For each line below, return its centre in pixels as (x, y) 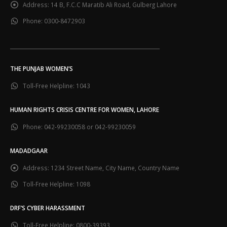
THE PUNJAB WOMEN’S (42, 69)
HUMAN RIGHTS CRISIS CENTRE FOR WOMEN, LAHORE (85, 110)
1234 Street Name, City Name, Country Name (115, 168)
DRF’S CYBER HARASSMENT (48, 207)
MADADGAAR (29, 151)
